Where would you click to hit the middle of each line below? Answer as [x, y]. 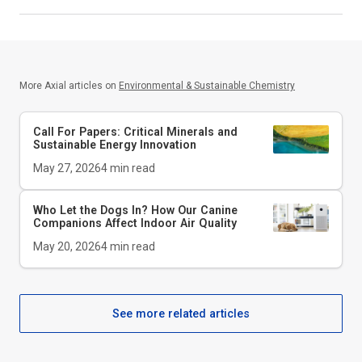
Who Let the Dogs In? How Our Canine [135, 210]
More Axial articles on [68, 85]
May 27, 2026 [67, 168]
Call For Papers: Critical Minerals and [135, 131]
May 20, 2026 [67, 246]
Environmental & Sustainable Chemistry [207, 85]
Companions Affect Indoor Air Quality [135, 223]
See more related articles [181, 313]
